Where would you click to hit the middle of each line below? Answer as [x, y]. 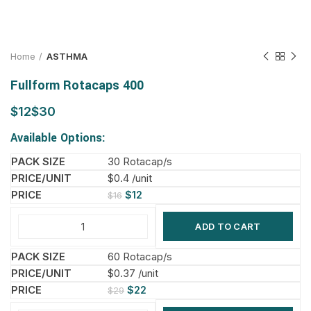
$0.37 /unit [133, 273]
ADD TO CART [228, 226]
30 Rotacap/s [140, 161]
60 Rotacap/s [140, 257]
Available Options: [58, 138]
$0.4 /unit [130, 178]
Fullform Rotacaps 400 [77, 85]
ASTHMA [67, 56]
